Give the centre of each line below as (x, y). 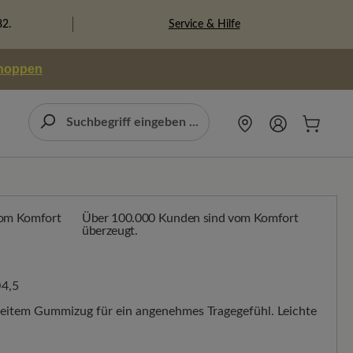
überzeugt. (110, 231)
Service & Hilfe (204, 24)
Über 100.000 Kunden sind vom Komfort (190, 218)
